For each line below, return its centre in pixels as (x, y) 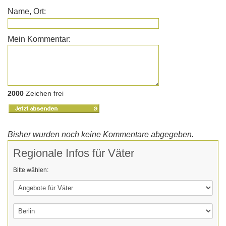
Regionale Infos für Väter (74, 153)
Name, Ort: (27, 12)
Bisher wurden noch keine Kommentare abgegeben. (101, 135)
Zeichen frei (44, 94)
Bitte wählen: (31, 170)
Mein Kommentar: (39, 39)
